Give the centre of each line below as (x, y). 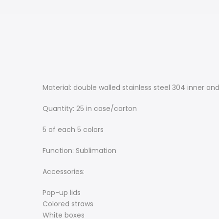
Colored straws (68, 204)
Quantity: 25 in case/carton (90, 109)
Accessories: (64, 172)
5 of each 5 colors (73, 130)
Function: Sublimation (79, 151)
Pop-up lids (62, 193)
